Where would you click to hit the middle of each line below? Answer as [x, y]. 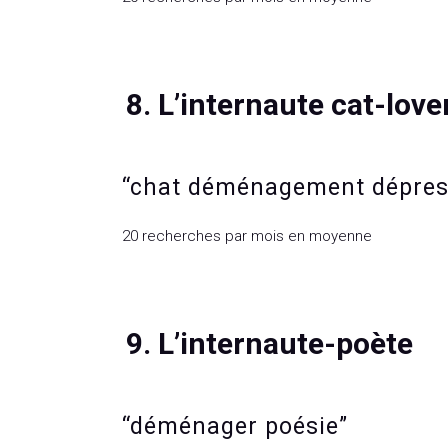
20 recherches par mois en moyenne [247, 235]
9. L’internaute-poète [269, 343]
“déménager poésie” [238, 426]
